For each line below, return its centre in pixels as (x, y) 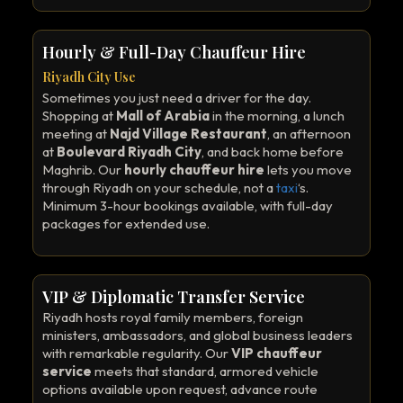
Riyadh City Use (89, 77)
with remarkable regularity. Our (137, 353)
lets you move (308, 170)
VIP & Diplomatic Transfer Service (174, 297)
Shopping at (79, 116)
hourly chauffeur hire (194, 170)
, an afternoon (309, 134)
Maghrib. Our (83, 170)
